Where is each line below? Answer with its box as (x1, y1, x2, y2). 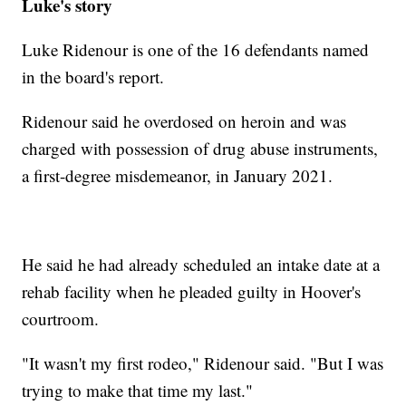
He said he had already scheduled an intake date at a (22, 253, 381, 276)
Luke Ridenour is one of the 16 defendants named (22, 38, 370, 62)
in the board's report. (22, 65, 165, 89)
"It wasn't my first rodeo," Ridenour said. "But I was (22, 352, 384, 375)
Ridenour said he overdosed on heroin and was (22, 110, 347, 133)
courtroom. (22, 307, 100, 331)
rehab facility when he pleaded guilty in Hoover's (22, 280, 362, 304)
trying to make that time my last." (22, 379, 254, 402)
